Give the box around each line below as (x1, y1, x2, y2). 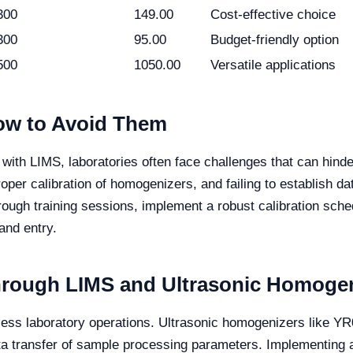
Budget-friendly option (210, 32, 339, 47)
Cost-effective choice (210, 7, 336, 22)
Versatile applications (210, 58, 336, 72)
